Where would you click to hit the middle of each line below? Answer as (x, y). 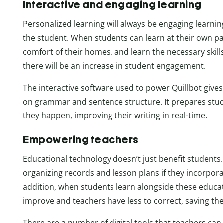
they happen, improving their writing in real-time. (115, 115)
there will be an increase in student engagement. (114, 65)
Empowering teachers (81, 139)
